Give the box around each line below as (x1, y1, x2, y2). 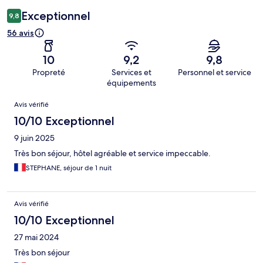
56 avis (7, 27, 34, 38)
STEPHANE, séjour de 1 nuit (26, 163, 112, 173)
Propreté (32, 66, 65, 77)
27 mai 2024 (14, 231, 59, 242)
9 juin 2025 (14, 132, 55, 143)
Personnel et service (177, 66, 251, 77)
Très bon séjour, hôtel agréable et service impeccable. (14, 147, 211, 159)
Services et (111, 66, 151, 77)
